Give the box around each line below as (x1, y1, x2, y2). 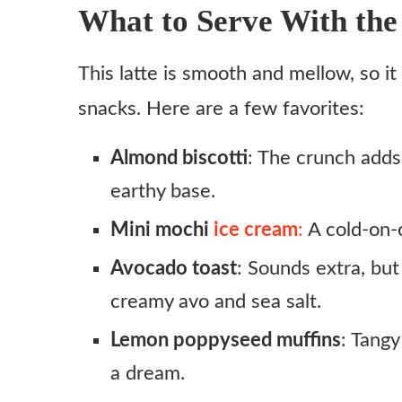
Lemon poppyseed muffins (110, 329, 341, 350)
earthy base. (110, 180, 215, 201)
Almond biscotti (110, 147, 248, 168)
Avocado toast (110, 258, 237, 278)
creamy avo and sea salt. (110, 291, 321, 311)
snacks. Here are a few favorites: (78, 98, 364, 118)
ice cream (214, 219, 298, 240)
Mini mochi (110, 219, 214, 240)
